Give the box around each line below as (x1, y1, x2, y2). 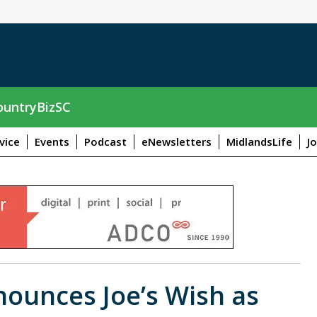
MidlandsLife (226, 134, 292, 149)
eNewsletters (142, 134, 212, 149)
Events (35, 134, 69, 149)
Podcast (84, 134, 127, 149)
